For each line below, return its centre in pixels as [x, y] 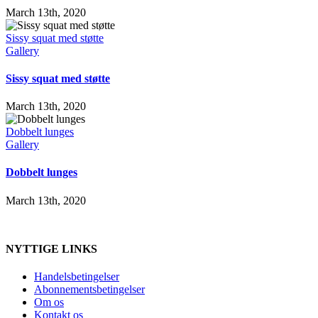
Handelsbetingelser [77, 277]
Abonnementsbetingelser [89, 290]
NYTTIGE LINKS [51, 248]
